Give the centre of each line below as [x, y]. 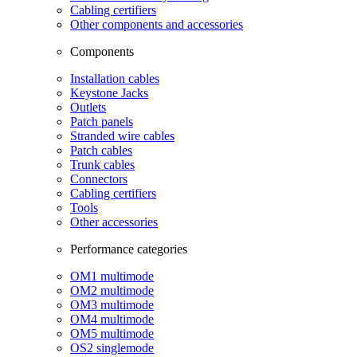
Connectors [99, 178]
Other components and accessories [157, 24]
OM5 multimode [112, 333]
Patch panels [102, 121]
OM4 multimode [112, 319]
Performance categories [129, 249]
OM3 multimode [112, 304]
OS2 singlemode [112, 347]
